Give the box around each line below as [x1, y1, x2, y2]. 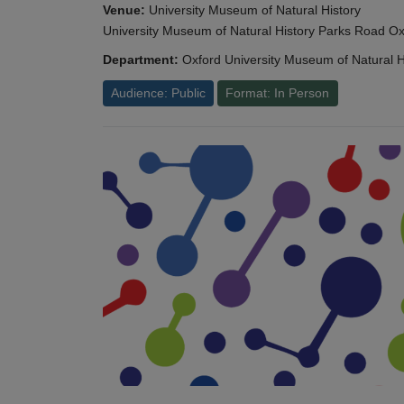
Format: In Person [225, 86, 330, 101]
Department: [103, 52, 179, 68]
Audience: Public [111, 86, 207, 101]
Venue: [103, 3, 145, 18]
